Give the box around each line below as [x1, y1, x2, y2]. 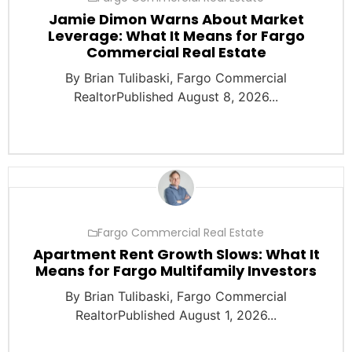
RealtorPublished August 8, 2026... [74, 89, 278, 105]
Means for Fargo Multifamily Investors [35, 261, 317, 281]
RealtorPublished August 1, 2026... [75, 307, 277, 324]
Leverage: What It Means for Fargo [47, 26, 305, 46]
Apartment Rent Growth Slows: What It [32, 244, 320, 265]
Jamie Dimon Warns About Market [48, 9, 304, 30]
